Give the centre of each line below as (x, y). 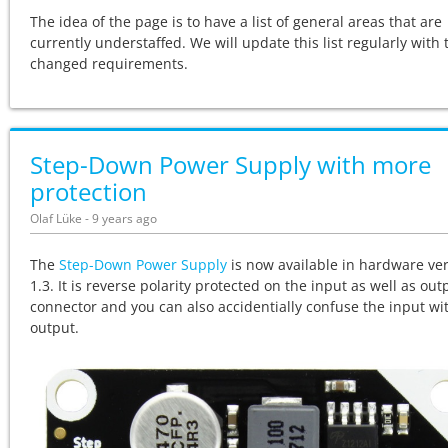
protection (88, 191)
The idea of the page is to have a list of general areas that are (236, 21)
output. (54, 327)
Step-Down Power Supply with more (230, 164)
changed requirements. (109, 63)
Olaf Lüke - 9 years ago (93, 218)
